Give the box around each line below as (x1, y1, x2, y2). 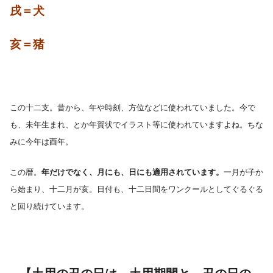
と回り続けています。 (10, 202, 89, 211)
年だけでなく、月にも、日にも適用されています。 (41, 168, 224, 177)
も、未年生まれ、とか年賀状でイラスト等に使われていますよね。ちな (10, 119, 263, 129)
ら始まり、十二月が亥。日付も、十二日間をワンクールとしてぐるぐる (10, 185, 263, 194)
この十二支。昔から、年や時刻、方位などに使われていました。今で (10, 102, 255, 112)
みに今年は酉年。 (10, 136, 73, 146)
